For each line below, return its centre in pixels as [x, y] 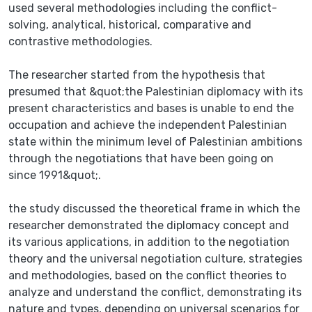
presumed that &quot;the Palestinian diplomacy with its [156, 91]
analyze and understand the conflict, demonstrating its [155, 292]
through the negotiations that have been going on [141, 158]
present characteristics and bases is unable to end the [151, 108]
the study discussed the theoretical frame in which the [154, 208]
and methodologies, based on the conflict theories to [147, 275]
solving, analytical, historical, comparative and [130, 24]
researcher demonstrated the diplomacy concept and [149, 225]
